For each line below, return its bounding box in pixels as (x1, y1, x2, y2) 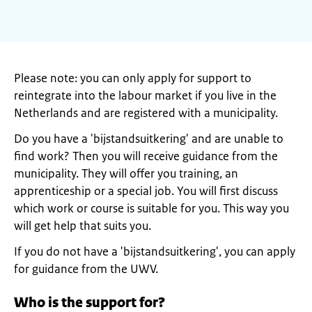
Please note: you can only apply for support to (14, 70, 251, 86)
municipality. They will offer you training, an (14, 166, 238, 181)
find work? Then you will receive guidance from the (14, 148, 278, 164)
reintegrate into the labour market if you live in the (14, 88, 276, 103)
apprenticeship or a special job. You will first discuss (14, 183, 278, 198)
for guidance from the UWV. (14, 261, 158, 276)
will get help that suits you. (14, 218, 151, 233)
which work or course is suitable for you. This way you (14, 201, 289, 216)
